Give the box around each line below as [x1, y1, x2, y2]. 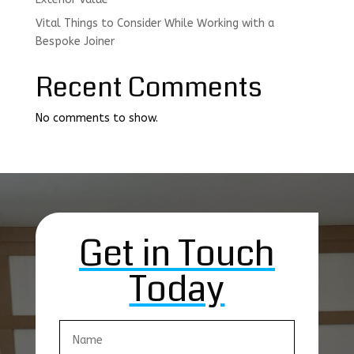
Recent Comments [35, 68, 262, 107]
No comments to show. [35, 111, 158, 125]
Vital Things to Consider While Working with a [35, 16, 274, 30]
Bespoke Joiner [35, 34, 115, 48]
